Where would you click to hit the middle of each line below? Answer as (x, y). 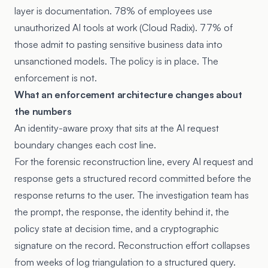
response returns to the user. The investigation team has (132, 195)
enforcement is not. (56, 78)
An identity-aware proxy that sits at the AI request (117, 128)
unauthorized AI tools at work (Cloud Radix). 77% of (124, 28)
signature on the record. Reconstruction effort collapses (132, 245)
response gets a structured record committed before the (133, 178)
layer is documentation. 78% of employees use (113, 11)
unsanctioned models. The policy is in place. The (116, 61)
